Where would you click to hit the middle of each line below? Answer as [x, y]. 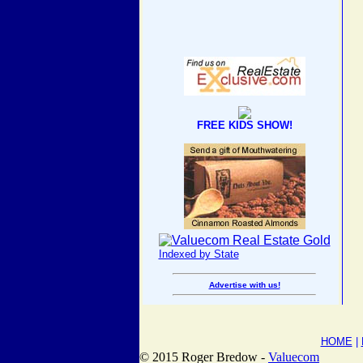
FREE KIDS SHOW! [244, 125]
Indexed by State [199, 254]
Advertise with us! [244, 284]
